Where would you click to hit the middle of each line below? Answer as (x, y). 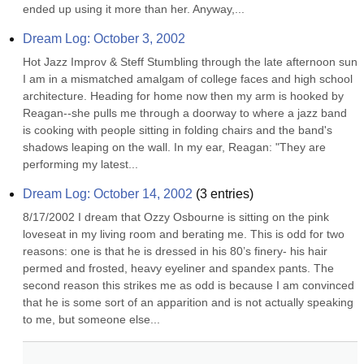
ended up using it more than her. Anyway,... (134, 9)
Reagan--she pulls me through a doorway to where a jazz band (185, 113)
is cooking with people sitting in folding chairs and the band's (178, 130)
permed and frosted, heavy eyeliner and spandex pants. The (178, 268)
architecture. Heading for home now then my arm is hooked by (183, 96)
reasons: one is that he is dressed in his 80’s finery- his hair (175, 251)
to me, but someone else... (91, 319)
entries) (230, 194)
